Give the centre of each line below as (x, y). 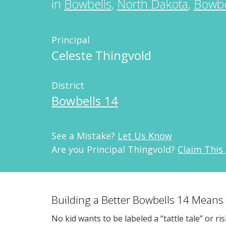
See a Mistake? (84, 136)
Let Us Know (145, 136)
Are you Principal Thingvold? (115, 149)
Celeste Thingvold (101, 55)
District (68, 85)
